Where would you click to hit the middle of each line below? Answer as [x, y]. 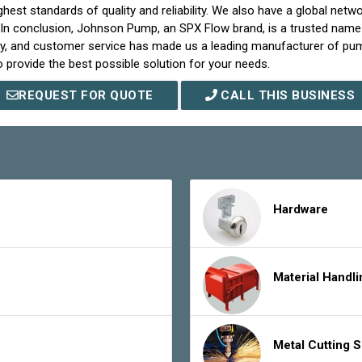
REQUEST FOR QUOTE [86, 96]
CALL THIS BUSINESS [286, 96]
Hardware [301, 209]
